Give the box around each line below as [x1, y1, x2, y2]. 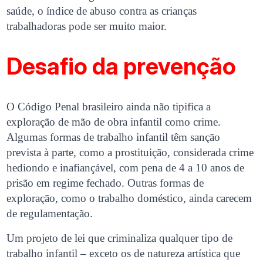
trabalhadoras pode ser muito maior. [6, 20, 167, 33]
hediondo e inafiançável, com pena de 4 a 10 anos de [6, 161, 245, 174]
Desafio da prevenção [6, 52, 237, 80]
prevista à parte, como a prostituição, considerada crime [6, 146, 254, 159]
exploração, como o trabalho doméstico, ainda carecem [6, 191, 252, 204]
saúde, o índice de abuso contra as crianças [6, 5, 197, 18]
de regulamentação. [6, 207, 93, 220]
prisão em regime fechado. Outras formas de [6, 176, 204, 189]
